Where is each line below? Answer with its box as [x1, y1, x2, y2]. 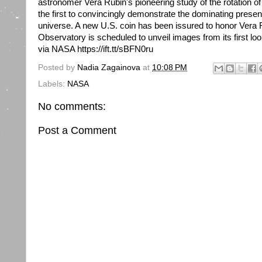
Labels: [38, 80, 67, 88]
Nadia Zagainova [77, 63, 140, 73]
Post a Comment [38, 125, 116, 137]
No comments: [38, 101, 106, 112]
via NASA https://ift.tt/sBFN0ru [38, 44, 153, 54]
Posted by [38, 63, 77, 73]
